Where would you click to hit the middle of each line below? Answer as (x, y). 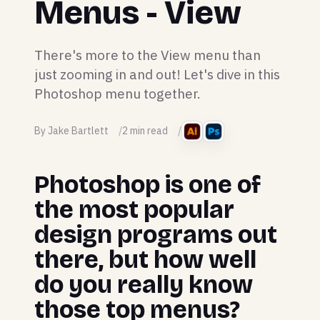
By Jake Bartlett (71, 131)
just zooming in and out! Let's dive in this (157, 74)
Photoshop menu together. (117, 93)
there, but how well (145, 259)
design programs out (156, 234)
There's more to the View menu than (147, 55)
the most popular (134, 209)
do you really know (144, 284)
